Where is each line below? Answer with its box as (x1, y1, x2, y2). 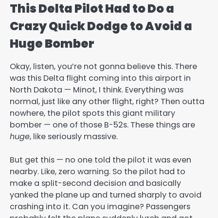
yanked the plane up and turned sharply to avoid (10, 189, 201, 200)
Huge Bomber (10, 36, 94, 52)
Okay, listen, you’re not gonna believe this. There (10, 60, 197, 72)
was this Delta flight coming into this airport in (10, 72, 191, 84)
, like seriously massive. (30, 130, 118, 142)
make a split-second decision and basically (10, 177, 181, 189)
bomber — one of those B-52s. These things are (10, 119, 195, 130)
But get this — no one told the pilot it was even (10, 154, 191, 165)
